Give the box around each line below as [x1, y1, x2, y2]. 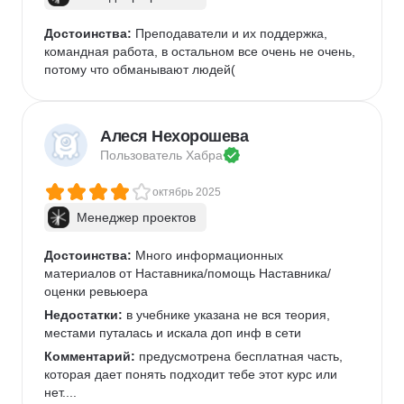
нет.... [44, 385, 77, 399]
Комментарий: [44, 349, 135, 363]
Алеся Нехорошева [100, 127, 248, 145]
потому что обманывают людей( [44, 62, 235, 77]
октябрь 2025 [152, 186, 221, 198]
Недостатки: [44, 308, 123, 322]
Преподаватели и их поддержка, [132, 26, 331, 41]
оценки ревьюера [44, 284, 148, 298]
